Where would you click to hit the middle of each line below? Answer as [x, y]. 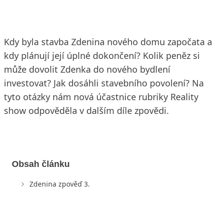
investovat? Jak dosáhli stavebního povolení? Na [104, 83]
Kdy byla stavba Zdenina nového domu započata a [108, 42]
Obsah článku [41, 164]
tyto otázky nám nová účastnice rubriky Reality [101, 97]
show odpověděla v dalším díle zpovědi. [86, 110]
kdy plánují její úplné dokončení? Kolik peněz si [102, 55]
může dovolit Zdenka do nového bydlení [87, 69]
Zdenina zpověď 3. [61, 184]
